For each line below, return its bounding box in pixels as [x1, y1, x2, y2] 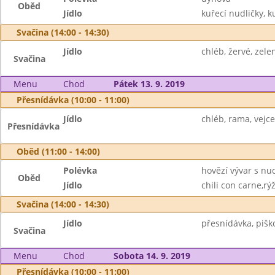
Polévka [63, 165, 98, 176]
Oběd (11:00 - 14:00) [17, 145, 100, 157]
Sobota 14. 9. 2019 [113, 250, 190, 261]
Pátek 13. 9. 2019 [113, 78, 185, 90]
